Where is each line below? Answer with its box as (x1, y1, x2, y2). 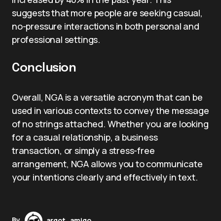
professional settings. (12, 33, 101, 45)
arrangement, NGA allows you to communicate (12, 157, 203, 170)
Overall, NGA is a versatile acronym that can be (12, 91, 203, 103)
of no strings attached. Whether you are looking (12, 117, 209, 130)
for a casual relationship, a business (12, 131, 158, 143)
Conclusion (12, 62, 76, 74)
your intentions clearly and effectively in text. (12, 171, 198, 183)
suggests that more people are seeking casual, (12, 6, 203, 19)
